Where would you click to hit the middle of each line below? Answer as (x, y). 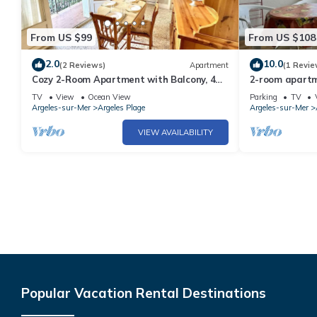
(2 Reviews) (82, 65)
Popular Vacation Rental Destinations (144, 293)
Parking (263, 97)
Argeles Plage (121, 108)
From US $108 (282, 37)
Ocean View (109, 97)
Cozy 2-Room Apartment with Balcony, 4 (124, 80)
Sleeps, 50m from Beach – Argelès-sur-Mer (128, 92)
